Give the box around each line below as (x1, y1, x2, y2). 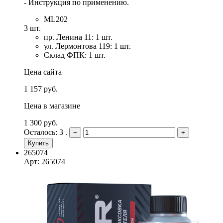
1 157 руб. (24, 84, 58, 93)
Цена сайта (24, 67, 62, 76)
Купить (28, 139, 49, 147)
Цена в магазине (24, 101, 80, 110)
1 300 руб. (24, 118, 58, 127)
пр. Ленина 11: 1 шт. (44, 32, 112, 41)
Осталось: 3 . (24, 127, 67, 136)
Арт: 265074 (24, 157, 65, 166)
